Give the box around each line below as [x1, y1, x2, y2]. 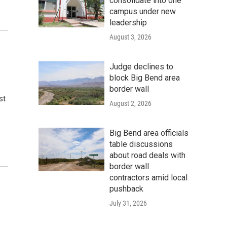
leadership [109, 17, 147, 27]
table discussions [109, 139, 173, 149]
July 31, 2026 [109, 199, 147, 207]
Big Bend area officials [109, 128, 188, 138]
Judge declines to [109, 61, 173, 71]
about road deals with [109, 150, 185, 160]
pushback [109, 183, 143, 194]
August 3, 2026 [109, 32, 152, 41]
